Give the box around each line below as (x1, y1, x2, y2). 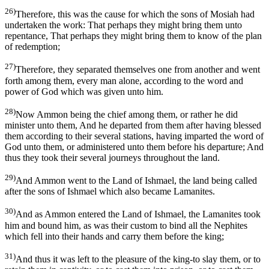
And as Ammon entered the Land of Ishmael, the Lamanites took (16, 209, 261, 220)
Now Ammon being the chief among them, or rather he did (16, 109, 238, 119)
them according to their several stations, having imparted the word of (5, 130, 264, 141)
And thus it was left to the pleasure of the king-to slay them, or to (16, 253, 261, 264)
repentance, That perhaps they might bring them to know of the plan (5, 31, 262, 41)
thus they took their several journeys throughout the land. (5, 152, 220, 163)
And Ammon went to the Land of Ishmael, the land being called (16, 175, 257, 186)
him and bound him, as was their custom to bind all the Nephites (5, 220, 247, 231)
